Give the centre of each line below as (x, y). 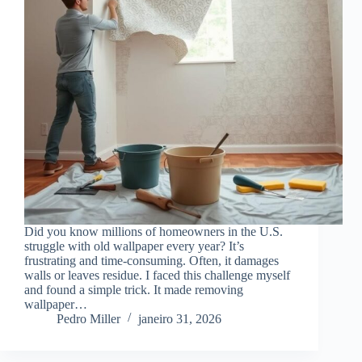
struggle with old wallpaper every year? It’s (134, 246)
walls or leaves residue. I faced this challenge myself (157, 276)
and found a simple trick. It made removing (134, 290)
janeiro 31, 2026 (180, 319)
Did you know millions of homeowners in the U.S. (154, 232)
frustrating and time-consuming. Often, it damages (152, 261)
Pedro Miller (88, 319)
